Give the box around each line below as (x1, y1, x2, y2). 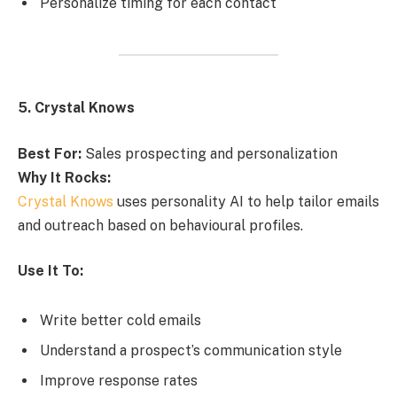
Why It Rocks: (18, 168, 111, 186)
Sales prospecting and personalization (82, 144, 338, 162)
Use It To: (18, 262, 83, 280)
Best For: (18, 144, 82, 162)
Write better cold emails (40, 311, 201, 329)
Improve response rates (40, 371, 198, 389)
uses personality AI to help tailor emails (113, 192, 379, 210)
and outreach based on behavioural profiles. (18, 216, 303, 234)
